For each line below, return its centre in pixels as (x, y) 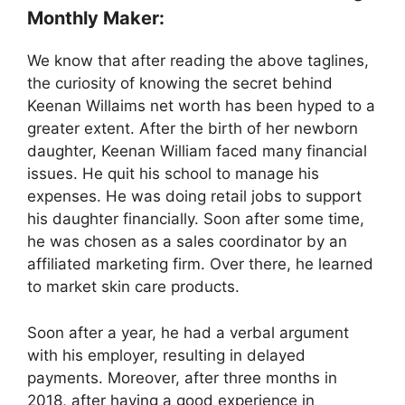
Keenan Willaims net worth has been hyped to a (201, 106)
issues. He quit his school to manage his (173, 174)
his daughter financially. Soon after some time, (196, 219)
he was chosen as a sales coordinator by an (187, 242)
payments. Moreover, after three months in (182, 377)
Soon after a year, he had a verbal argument (188, 332)
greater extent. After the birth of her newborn (193, 129)
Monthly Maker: (96, 19)
